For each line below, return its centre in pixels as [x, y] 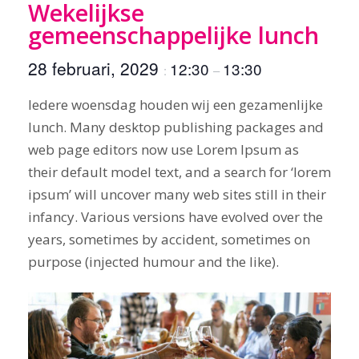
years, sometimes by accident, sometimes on [169, 239]
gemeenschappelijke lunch [173, 35]
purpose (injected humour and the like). [153, 262]
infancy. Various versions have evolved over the [175, 217]
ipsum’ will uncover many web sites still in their [177, 194]
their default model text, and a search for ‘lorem [179, 172]
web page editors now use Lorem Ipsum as [163, 149]
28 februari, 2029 [96, 68]
